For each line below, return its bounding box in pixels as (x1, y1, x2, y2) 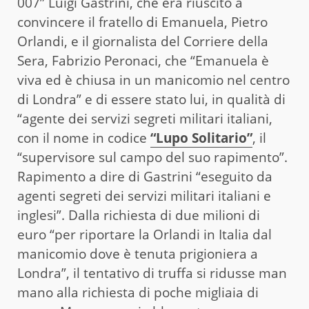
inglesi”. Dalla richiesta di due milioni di (17, 206, 260, 225)
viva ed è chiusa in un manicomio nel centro (17, 71, 290, 90)
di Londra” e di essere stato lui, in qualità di (17, 90, 286, 109)
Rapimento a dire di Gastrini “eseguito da (17, 168, 272, 186)
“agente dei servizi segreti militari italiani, (17, 110, 272, 128)
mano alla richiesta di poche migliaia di (17, 283, 259, 302)
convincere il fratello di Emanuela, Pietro (17, 13, 268, 32)
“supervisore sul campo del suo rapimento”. (17, 148, 288, 167)
